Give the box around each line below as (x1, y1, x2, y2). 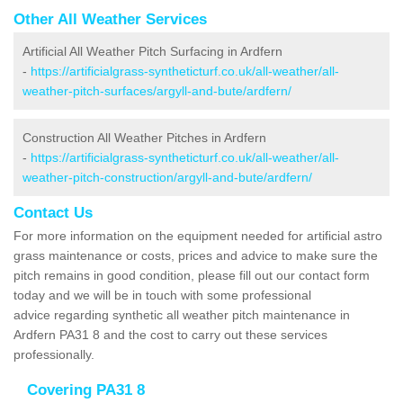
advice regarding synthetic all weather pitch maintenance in (13, 307, 350, 322)
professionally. (13, 346, 98, 362)
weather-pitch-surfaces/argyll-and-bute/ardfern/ (22, 83, 291, 98)
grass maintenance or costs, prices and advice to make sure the (13, 247, 378, 263)
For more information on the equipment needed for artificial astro (13, 228, 382, 243)
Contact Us (13, 203, 93, 221)
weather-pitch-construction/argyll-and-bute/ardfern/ (22, 169, 312, 184)
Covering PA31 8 (27, 381, 145, 399)
